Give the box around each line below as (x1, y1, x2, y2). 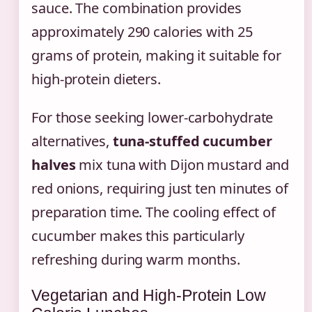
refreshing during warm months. (31, 249, 240, 269)
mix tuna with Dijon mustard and (75, 155, 290, 174)
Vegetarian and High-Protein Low (31, 286, 266, 304)
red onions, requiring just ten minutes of (31, 178, 288, 198)
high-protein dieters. (31, 69, 161, 88)
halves (31, 155, 76, 174)
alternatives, (31, 131, 113, 150)
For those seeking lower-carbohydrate (31, 107, 274, 127)
